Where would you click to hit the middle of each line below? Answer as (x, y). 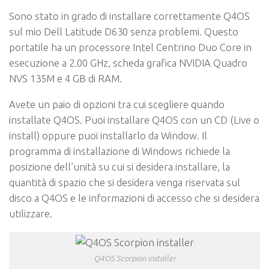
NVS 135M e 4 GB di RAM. (65, 79)
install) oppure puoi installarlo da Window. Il (108, 135)
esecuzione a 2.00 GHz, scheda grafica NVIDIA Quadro (128, 63)
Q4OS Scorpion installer (134, 258)
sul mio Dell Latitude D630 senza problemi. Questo (124, 32)
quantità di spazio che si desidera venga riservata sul (125, 182)
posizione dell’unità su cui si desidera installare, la (119, 166)
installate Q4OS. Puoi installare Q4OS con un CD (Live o (134, 119)
